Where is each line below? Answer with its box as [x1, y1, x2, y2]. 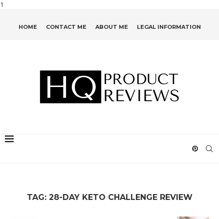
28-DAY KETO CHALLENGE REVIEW [48, 193, 193, 202]
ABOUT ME [95, 23, 128, 30]
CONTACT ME [45, 23, 87, 30]
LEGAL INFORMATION [136, 23, 201, 30]
